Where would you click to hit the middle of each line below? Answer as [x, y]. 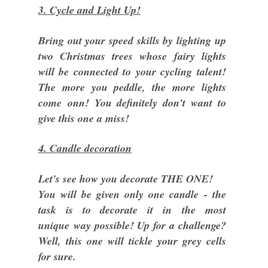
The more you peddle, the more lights [132, 87]
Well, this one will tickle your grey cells [132, 241]
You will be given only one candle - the [132, 194]
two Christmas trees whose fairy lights [132, 56]
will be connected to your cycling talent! [132, 71]
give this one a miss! [86, 118]
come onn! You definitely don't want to [132, 103]
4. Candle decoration [85, 148]
